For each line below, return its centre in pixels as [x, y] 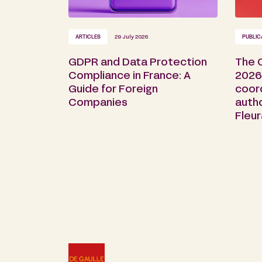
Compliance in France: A [130, 77]
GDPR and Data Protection [138, 63]
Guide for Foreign [113, 90]
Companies [98, 104]
